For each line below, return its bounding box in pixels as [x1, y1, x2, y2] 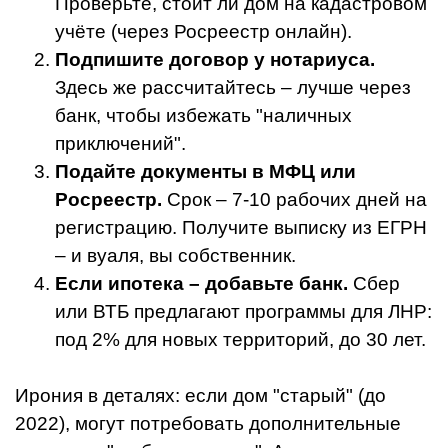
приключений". [55, 133, 186, 155]
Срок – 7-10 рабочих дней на [162, 189, 427, 211]
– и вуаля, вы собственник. [55, 245, 296, 267]
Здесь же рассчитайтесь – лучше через [55, 77, 411, 99]
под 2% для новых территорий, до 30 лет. [55, 329, 426, 351]
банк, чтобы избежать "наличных [55, 105, 352, 127]
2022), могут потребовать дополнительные [15, 413, 401, 435]
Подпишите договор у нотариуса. [55, 49, 375, 71]
